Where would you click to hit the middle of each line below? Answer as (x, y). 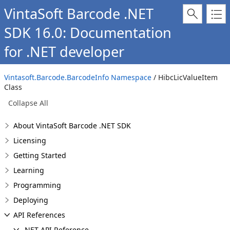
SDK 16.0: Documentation (88, 33)
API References (39, 215)
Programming (37, 185)
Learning (29, 170)
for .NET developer (64, 52)
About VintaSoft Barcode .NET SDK (72, 126)
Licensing (30, 140)
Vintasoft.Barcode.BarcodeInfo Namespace (78, 77)
